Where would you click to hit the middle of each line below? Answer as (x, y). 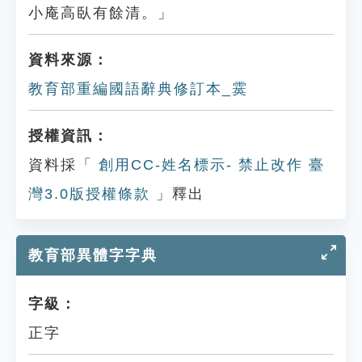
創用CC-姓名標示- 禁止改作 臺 (209, 165)
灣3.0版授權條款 (89, 194)
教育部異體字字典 (93, 255)
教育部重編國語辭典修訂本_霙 (138, 89)
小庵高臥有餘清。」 (101, 13)
